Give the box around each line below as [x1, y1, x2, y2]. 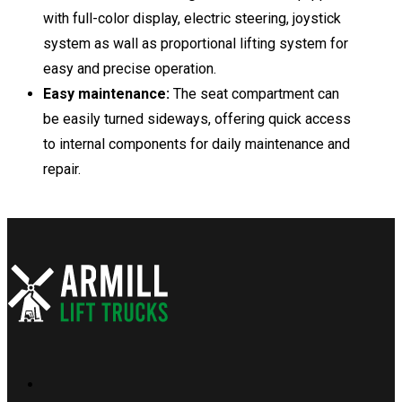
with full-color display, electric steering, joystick [43, 9, 341, 27]
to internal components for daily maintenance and [43, 135, 350, 153]
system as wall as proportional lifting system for [43, 34, 348, 52]
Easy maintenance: [43, 84, 173, 102]
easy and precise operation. [43, 59, 216, 77]
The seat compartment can [173, 84, 339, 102]
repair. [43, 160, 81, 178]
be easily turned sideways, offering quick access [43, 109, 351, 127]
